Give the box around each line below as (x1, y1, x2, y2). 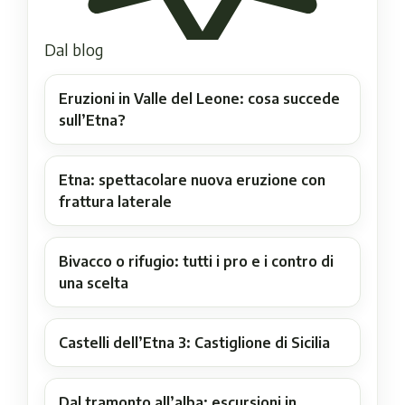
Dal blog (44, 39, 103, 60)
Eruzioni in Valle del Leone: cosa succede (59, 89, 340, 108)
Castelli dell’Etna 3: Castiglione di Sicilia (59, 333, 330, 352)
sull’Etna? (59, 110, 126, 129)
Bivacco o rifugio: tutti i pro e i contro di (59, 251, 334, 270)
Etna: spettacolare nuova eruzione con (59, 170, 325, 189)
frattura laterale (59, 192, 172, 211)
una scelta (59, 273, 128, 292)
